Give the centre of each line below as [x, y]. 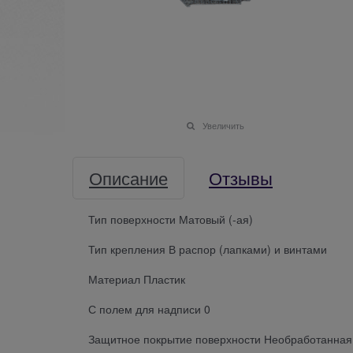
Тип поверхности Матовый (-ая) [171, 219]
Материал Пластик [137, 279]
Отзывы [241, 177]
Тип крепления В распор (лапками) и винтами [208, 249]
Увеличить [223, 125]
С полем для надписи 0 [149, 308]
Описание [128, 177]
